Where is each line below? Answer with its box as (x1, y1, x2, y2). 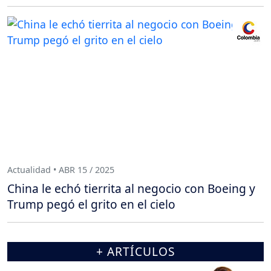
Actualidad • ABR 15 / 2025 (7, 163, 114, 175)
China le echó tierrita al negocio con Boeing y (7, 180, 255, 197)
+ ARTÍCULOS (96, 243, 175, 260)
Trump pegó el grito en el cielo (7, 196, 175, 212)
